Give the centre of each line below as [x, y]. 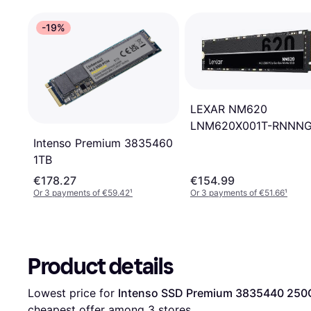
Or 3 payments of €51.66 [237, 192]
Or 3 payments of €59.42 [82, 192]
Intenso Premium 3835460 [103, 143]
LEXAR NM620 [229, 109]
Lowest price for [73, 293]
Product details [101, 266]
